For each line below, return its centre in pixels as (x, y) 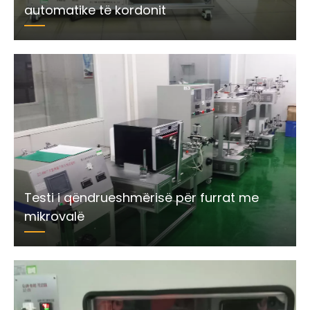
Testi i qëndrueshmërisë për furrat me (142, 197)
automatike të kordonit (95, 10)
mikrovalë (54, 216)
